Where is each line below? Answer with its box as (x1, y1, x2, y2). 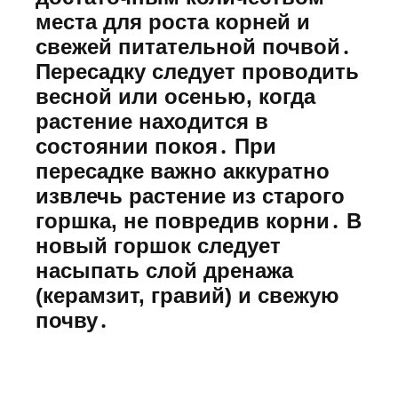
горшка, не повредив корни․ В (36, 208, 362, 233)
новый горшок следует (36, 233, 281, 258)
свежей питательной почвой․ (36, 34, 351, 59)
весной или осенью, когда (36, 84, 315, 108)
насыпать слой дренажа (36, 258, 293, 283)
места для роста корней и (36, 9, 310, 34)
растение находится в (36, 108, 268, 133)
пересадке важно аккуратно (36, 158, 330, 183)
